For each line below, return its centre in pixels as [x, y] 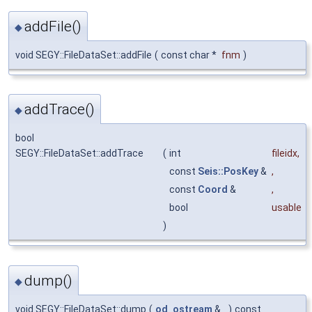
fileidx [284, 154]
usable [287, 208]
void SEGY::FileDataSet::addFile [84, 55]
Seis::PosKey [228, 172]
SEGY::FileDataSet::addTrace [79, 154]
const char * [190, 55]
